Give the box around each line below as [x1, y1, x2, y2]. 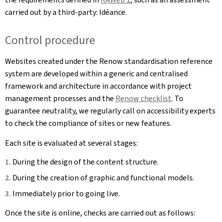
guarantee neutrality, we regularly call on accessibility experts [5, 105, 216, 116]
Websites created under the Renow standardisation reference [5, 55, 213, 66]
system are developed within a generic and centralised [5, 68, 188, 79]
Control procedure [5, 32, 95, 48]
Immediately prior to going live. [12, 188, 120, 199]
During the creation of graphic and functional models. [12, 172, 194, 183]
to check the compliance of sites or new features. [5, 117, 171, 128]
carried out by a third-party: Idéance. [5, 7, 127, 17]
